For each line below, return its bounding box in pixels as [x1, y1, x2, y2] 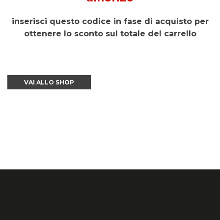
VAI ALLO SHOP [24, 79, 74, 86]
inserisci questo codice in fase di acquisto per [11, 17, 209, 26]
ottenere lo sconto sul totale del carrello [24, 29, 196, 38]
